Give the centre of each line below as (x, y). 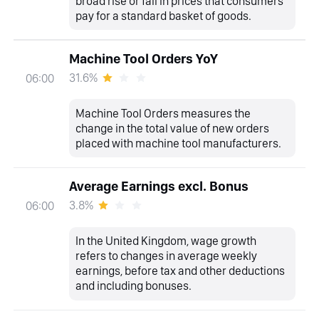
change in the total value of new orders (173, 128)
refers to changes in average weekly (167, 256)
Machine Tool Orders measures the (163, 113)
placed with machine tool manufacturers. (179, 143)
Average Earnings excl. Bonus (158, 187)
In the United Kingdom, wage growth (166, 241)
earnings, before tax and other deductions (181, 271)
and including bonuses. (134, 286)
